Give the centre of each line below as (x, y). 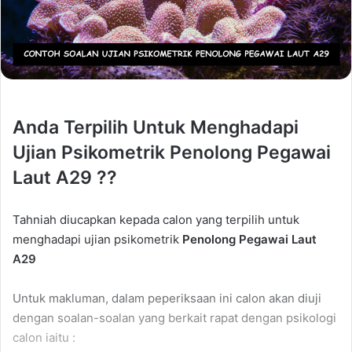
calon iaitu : (44, 338)
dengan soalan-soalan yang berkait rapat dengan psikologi (174, 318)
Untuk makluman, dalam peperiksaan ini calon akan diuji (167, 299)
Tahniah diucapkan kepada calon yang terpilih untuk (156, 220)
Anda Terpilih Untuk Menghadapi (156, 128)
